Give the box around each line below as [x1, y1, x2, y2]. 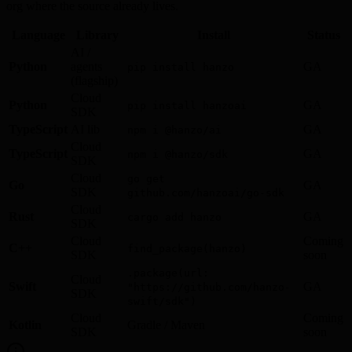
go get [127, 172, 165, 185]
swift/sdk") [127, 295, 196, 307]
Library [76, 27, 119, 42]
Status [306, 27, 340, 42]
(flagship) [71, 73, 118, 87]
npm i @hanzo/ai [127, 123, 222, 136]
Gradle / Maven [127, 317, 205, 332]
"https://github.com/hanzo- [127, 280, 291, 293]
